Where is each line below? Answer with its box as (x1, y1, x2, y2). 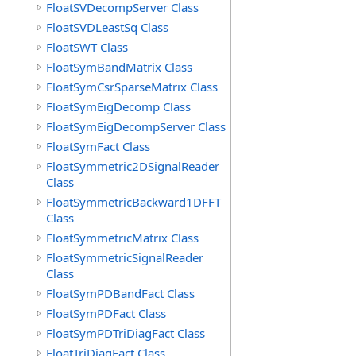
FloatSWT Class (46, 39, 128, 55)
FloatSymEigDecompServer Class (46, 118, 226, 134)
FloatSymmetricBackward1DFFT (46, 194, 221, 210)
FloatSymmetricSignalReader (46, 250, 203, 265)
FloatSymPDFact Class (46, 305, 166, 321)
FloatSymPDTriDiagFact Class (46, 325, 205, 341)
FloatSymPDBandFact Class (46, 285, 195, 301)
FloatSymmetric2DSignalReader (46, 158, 219, 174)
